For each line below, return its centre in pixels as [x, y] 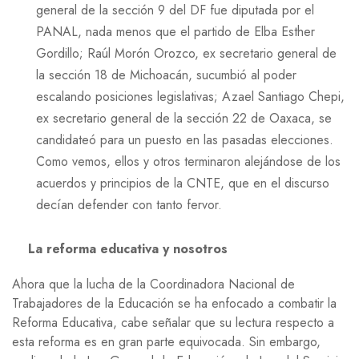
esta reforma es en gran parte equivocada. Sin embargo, [166, 341]
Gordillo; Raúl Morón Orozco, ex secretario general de [186, 53]
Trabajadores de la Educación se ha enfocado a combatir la [174, 303]
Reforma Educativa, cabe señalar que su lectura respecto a [173, 322]
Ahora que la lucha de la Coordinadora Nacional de [153, 284]
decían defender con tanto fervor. [129, 204]
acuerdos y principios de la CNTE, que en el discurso [183, 183]
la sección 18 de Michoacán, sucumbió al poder [166, 75]
